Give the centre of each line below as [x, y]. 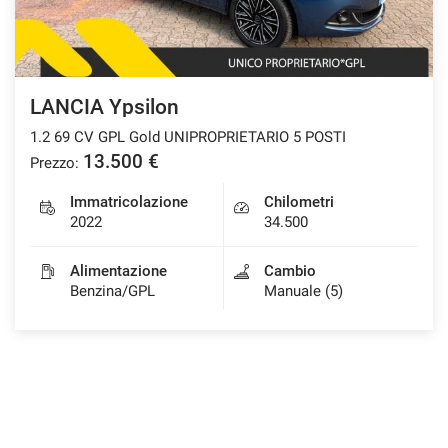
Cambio [290, 270]
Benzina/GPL [112, 290]
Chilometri [299, 201]
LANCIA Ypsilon [104, 106]
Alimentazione [118, 270]
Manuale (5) [303, 290]
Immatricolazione [129, 201]
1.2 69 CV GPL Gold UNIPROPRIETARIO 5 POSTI [188, 136]
